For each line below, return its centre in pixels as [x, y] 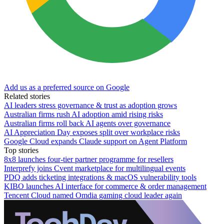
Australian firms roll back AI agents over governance [87, 123]
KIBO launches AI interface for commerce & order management [105, 186]
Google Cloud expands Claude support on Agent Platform [95, 141]
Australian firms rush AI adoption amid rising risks [83, 114]
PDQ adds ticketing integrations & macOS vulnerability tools [100, 177]
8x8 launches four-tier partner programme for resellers [89, 159]
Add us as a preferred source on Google [67, 87]
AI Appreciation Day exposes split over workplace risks [92, 132]
